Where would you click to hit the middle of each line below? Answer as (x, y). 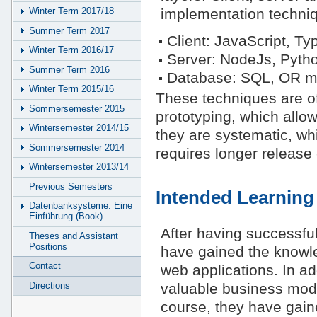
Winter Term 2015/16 (71, 89)
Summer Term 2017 (69, 30)
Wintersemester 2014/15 (79, 128)
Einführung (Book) (66, 217)
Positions (48, 246)
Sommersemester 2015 (77, 108)
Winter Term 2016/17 (71, 50)
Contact (45, 266)
